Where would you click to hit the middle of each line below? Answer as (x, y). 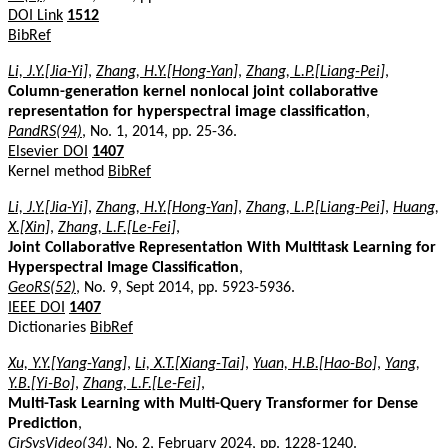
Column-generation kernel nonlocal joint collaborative (193, 91)
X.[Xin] (29, 227)
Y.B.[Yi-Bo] (41, 383)
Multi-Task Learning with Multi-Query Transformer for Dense (213, 403)
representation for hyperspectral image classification (187, 111)
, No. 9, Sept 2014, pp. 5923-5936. (185, 287)
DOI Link (35, 15)
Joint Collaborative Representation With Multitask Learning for (222, 247)
